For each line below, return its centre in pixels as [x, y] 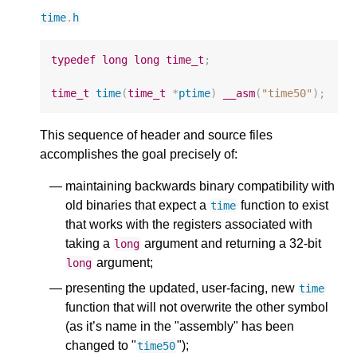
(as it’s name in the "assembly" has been [180, 326]
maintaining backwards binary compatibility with [200, 186]
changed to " [101, 345]
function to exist [282, 205]
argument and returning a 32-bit [231, 243]
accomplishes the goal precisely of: [139, 154]
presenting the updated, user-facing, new [182, 288]
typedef [74, 59]
